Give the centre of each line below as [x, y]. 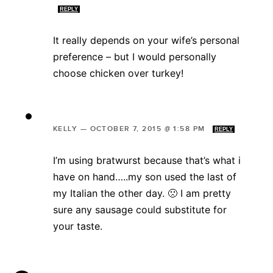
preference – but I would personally [135, 57]
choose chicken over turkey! [118, 73]
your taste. [78, 226]
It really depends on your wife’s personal [146, 41]
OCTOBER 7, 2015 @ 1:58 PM [149, 129]
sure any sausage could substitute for [140, 210]
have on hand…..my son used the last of [145, 177]
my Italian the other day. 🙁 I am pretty [142, 193]
